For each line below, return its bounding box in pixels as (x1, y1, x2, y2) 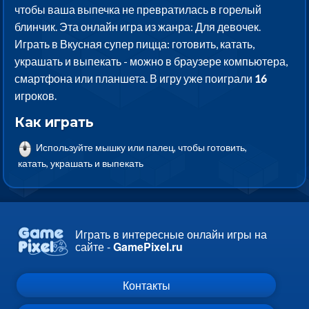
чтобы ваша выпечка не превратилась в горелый (14, 3, 262, 17)
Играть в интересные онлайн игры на (75, 226, 267, 243)
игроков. (14, 89, 57, 103)
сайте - (75, 239, 113, 255)
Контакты (122, 278, 170, 292)
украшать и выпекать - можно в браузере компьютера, (14, 54, 288, 68)
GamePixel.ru (113, 239, 183, 255)
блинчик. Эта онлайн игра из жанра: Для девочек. (14, 20, 261, 34)
